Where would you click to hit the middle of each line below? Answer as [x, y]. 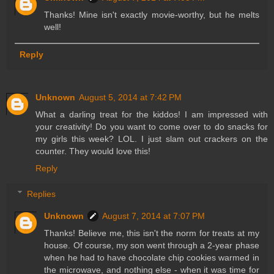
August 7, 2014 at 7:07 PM [154, 216]
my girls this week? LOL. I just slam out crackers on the [152, 139]
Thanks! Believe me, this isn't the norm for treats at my [152, 233]
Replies [42, 194]
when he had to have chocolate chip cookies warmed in [152, 257]
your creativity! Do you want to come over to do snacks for [152, 127]
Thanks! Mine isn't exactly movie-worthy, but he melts [152, 15]
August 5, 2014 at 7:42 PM [130, 98]
